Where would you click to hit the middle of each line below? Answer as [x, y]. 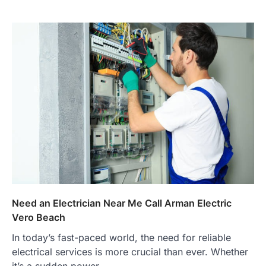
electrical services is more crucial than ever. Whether [130, 252]
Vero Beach [39, 218]
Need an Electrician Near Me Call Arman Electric [122, 203]
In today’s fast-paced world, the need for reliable [121, 238]
